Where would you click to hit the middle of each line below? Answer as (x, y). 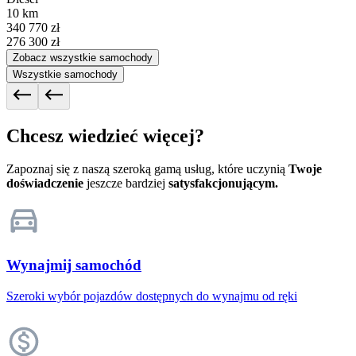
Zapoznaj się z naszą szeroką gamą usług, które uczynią (147, 169)
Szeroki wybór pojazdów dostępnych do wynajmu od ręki (152, 296)
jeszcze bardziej (126, 184)
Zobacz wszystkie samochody (83, 57)
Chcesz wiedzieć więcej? (105, 135)
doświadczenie (45, 184)
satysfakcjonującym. (223, 184)
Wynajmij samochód (74, 265)
